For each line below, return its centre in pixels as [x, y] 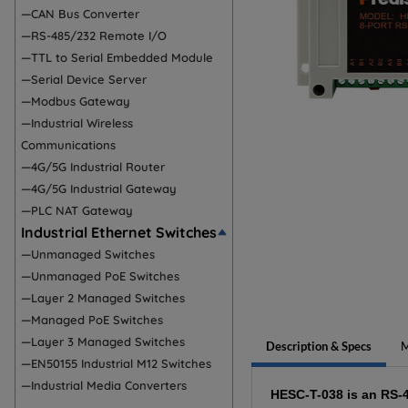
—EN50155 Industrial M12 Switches [116, 363]
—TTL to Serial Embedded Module [117, 57]
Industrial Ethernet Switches [119, 232]
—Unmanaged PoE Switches [100, 276]
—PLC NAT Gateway [77, 210]
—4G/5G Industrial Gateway [99, 189]
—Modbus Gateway [76, 101]
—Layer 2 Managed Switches [103, 298]
